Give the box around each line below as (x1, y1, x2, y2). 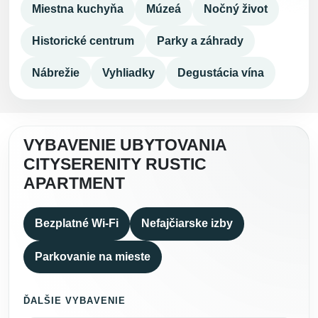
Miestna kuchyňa (32, 3, 124, 16)
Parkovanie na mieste (35, 250, 150, 263)
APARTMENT (23, 175, 125, 193)
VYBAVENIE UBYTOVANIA (23, 136, 226, 155)
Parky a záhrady (157, 35, 243, 48)
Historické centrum (32, 35, 134, 48)
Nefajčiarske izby (141, 217, 233, 230)
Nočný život (204, 3, 268, 16)
